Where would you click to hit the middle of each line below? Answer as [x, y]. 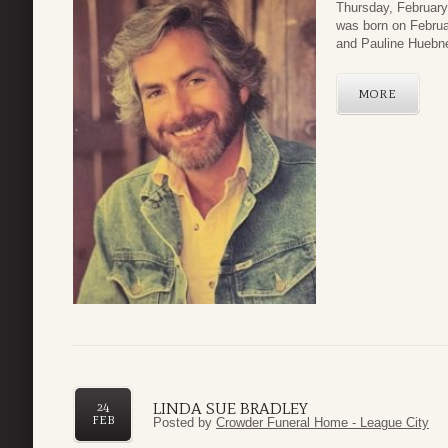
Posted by [184, 423]
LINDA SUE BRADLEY [230, 409]
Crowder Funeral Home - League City [322, 423]
